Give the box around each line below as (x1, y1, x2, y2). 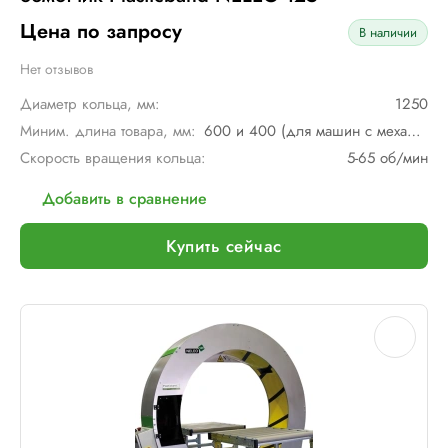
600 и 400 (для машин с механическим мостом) (407, 120, 421, 142)
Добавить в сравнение (42, 187, 207, 210)
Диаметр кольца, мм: (20, 93, 160, 115)
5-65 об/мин (347, 147, 428, 169)
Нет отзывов (20, 58, 93, 79)
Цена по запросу (20, 17, 182, 46)
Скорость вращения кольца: (20, 147, 206, 169)
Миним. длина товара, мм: (20, 120, 196, 142)
